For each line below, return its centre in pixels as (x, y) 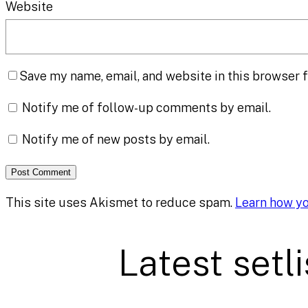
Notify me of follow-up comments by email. (146, 108)
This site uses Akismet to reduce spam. (120, 203)
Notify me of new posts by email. (116, 140)
